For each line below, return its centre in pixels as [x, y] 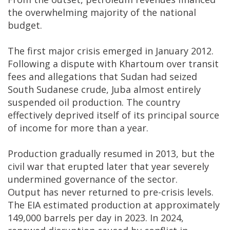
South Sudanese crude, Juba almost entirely [104, 90]
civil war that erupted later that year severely [108, 167]
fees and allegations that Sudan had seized [102, 77]
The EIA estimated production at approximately [114, 205]
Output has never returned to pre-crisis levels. [111, 192]
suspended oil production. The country [94, 102]
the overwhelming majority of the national [102, 13]
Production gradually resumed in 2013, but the [111, 154]
